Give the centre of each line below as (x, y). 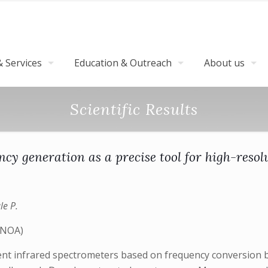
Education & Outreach (123, 63)
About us (224, 63)
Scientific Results (134, 109)
